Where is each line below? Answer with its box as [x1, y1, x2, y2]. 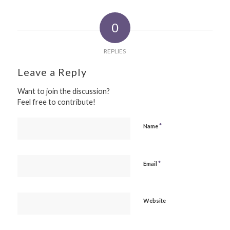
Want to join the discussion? [17, 87, 110, 96]
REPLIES [104, 47, 126, 55]
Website [143, 197, 166, 204]
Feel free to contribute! [17, 98, 95, 107]
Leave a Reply [17, 66, 87, 79]
